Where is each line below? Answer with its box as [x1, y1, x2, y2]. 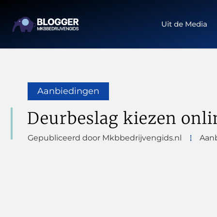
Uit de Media [161, 19, 208, 29]
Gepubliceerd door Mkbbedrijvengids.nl [28, 133, 182, 142]
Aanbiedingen [37, 86, 99, 96]
